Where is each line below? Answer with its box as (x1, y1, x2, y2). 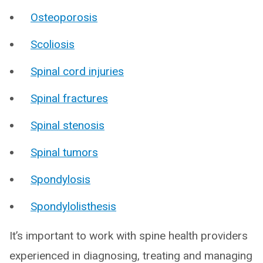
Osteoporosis (31, 11, 97, 24)
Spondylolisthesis (31, 200, 116, 213)
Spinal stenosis (31, 119, 104, 132)
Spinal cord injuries (31, 65, 124, 78)
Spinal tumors (31, 146, 98, 159)
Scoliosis (31, 38, 75, 51)
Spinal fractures (31, 92, 108, 105)
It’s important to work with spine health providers (9, 229, 248, 242)
